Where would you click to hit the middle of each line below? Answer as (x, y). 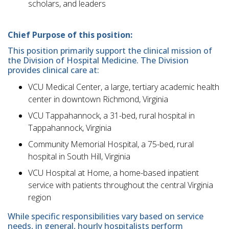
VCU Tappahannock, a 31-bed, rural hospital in (111, 115)
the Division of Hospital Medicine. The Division (98, 60)
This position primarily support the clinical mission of (110, 50)
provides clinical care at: (53, 70)
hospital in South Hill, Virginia (79, 156)
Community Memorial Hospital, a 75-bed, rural (111, 144)
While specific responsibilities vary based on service (106, 216)
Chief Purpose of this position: (71, 35)
